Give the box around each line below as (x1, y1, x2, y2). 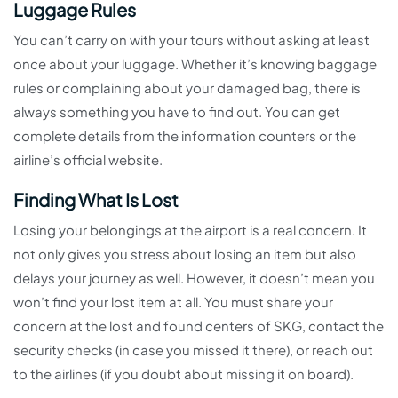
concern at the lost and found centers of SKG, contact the (13, 317, 384, 335)
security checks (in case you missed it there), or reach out (13, 341, 373, 359)
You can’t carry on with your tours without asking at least (13, 31, 370, 49)
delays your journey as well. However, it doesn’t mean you (13, 269, 375, 287)
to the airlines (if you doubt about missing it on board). (13, 365, 354, 383)
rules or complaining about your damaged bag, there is (13, 79, 361, 97)
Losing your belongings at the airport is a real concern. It (13, 221, 367, 239)
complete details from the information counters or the (13, 127, 356, 145)
